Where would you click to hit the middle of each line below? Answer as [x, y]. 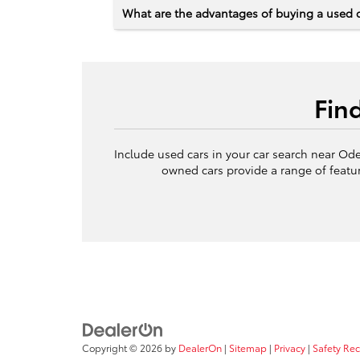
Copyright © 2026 [123, 348]
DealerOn [200, 348]
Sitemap [248, 348]
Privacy [290, 348]
